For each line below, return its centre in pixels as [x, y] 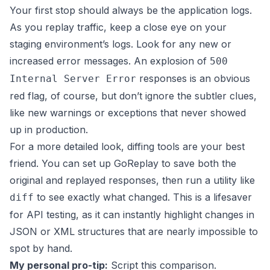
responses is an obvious [193, 79]
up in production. [49, 130]
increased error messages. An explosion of [110, 61]
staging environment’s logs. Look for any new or [121, 44]
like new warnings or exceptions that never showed [128, 113]
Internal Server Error [73, 79]
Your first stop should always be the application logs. [131, 11]
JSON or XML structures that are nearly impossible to [134, 232]
